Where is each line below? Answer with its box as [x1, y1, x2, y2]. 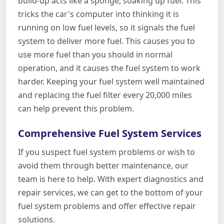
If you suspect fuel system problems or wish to [18, 146, 195, 157]
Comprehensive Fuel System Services [18, 126, 204, 140]
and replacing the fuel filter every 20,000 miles [18, 89, 192, 100]
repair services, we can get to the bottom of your [18, 186, 203, 198]
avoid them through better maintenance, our [18, 159, 188, 171]
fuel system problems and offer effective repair [18, 200, 196, 211]
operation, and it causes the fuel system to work [18, 62, 200, 73]
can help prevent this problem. [18, 102, 134, 114]
